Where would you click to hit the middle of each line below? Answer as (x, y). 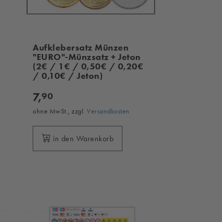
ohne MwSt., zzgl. (60, 111)
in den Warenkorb (83, 138)
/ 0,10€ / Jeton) (68, 76)
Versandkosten (108, 111)
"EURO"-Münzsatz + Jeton (87, 57)
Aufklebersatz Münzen (81, 47)
